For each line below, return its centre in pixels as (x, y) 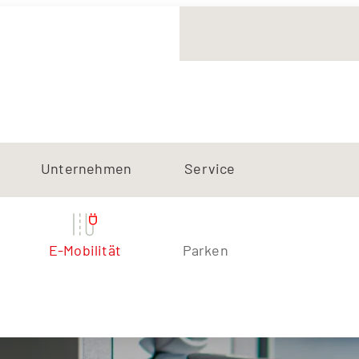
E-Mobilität (85, 250)
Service (210, 169)
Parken (205, 250)
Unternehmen (87, 169)
